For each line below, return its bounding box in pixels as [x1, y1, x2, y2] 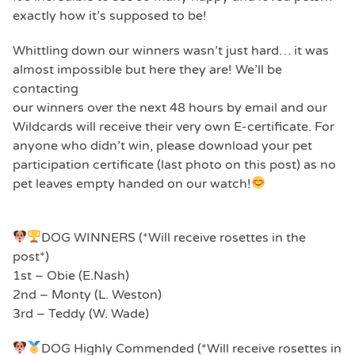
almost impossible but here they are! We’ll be [13, 61, 282, 78]
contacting [13, 80, 78, 97]
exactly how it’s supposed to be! [13, 7, 207, 24]
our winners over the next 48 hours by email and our [13, 99, 327, 116]
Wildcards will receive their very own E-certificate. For [13, 118, 334, 135]
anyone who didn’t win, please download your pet [13, 137, 312, 154]
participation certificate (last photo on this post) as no [13, 156, 336, 173]
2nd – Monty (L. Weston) [13, 286, 162, 303]
